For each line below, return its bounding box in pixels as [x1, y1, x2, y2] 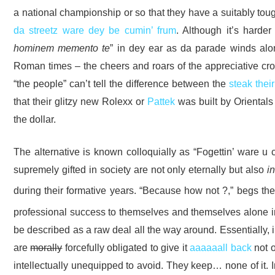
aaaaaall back [190, 242, 252, 254]
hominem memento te [14, 42, 110, 53]
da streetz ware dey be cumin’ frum [14, 24, 177, 36]
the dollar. [14, 113, 56, 125]
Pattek [147, 95, 176, 107]
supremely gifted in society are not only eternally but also [14, 164, 268, 176]
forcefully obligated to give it [62, 242, 190, 254]
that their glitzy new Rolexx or [14, 95, 148, 107]
